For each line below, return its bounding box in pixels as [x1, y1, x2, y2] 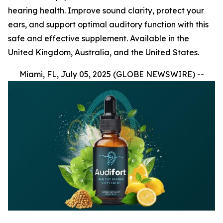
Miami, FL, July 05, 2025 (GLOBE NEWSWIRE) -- [19, 69, 204, 79]
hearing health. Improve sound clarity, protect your [8, 5, 204, 15]
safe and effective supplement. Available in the [8, 33, 189, 43]
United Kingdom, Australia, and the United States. [8, 47, 199, 57]
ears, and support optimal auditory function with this [8, 19, 209, 29]
